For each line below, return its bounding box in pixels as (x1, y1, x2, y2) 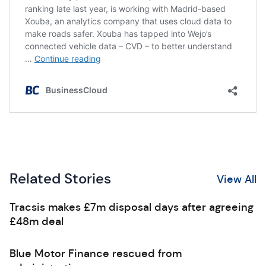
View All (217, 172, 256, 186)
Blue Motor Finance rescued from (9, 247, 182, 260)
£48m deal (9, 215, 64, 228)
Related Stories (9, 170, 111, 188)
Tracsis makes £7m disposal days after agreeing (9, 201, 254, 214)
